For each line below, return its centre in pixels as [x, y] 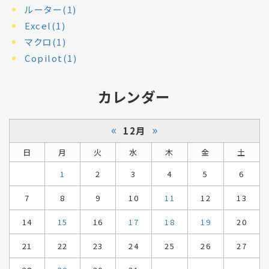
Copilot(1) [51, 58]
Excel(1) [45, 25]
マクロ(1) [45, 41]
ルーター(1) [51, 9]
